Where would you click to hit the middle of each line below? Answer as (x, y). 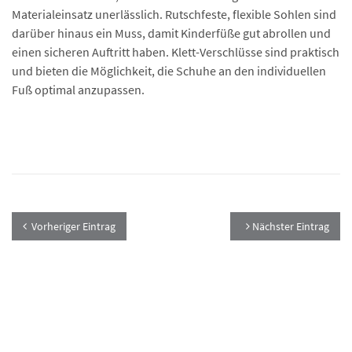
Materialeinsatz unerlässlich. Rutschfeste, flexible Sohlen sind (174, 14)
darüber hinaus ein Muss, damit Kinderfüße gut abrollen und (171, 33)
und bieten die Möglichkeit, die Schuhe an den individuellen (169, 70)
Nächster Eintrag (290, 226)
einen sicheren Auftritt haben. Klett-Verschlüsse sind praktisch (176, 51)
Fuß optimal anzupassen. (78, 89)
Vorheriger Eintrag (73, 226)
